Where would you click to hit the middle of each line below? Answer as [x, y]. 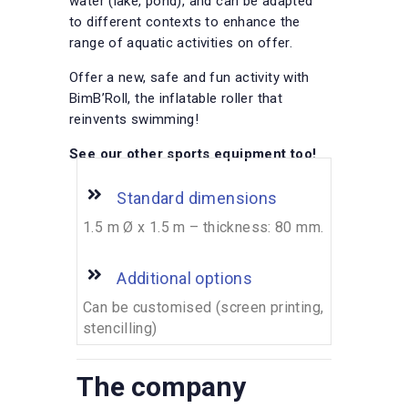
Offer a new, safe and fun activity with [189, 78]
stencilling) [120, 329]
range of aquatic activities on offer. [181, 43]
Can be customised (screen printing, [204, 308]
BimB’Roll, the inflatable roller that [176, 99]
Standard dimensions [197, 199]
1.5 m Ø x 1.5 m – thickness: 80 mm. [204, 228]
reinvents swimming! [134, 120]
